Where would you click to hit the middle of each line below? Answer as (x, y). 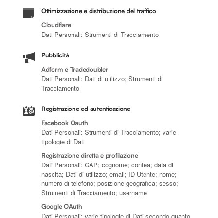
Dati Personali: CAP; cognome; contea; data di (107, 164)
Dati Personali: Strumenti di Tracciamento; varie (109, 132)
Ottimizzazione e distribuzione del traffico (99, 10)
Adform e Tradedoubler (75, 69)
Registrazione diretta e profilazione (90, 155)
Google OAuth (62, 206)
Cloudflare (56, 25)
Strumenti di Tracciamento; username (94, 192)
